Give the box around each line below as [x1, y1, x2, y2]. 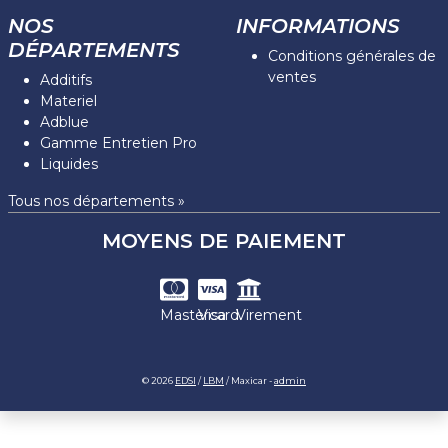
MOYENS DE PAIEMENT [102, 228, 346, 253]
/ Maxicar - [224, 374, 274, 386]
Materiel [40, 91, 97, 110]
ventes [268, 67, 316, 86]
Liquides [40, 154, 98, 173]
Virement [235, 305, 302, 324]
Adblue [40, 112, 89, 131]
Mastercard [159, 305, 239, 324]
